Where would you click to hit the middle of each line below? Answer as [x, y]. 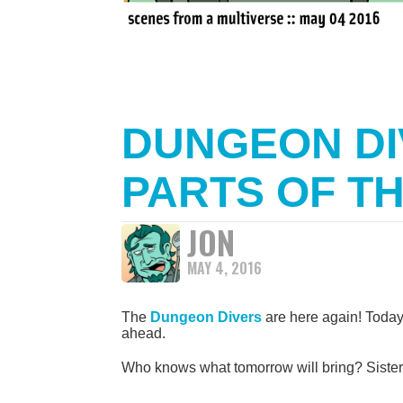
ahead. [143, 333]
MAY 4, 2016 [224, 268]
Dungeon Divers [206, 317]
